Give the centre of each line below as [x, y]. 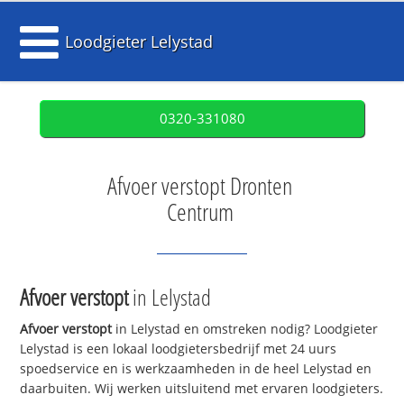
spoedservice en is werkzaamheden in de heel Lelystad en [196, 369]
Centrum [200, 212]
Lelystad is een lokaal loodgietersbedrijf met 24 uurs [179, 349]
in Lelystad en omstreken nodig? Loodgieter [245, 329]
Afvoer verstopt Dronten [200, 186]
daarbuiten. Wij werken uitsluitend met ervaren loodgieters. [202, 389]
